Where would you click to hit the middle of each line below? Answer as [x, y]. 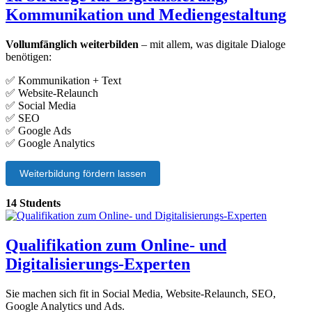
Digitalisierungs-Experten [98, 264]
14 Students [33, 203]
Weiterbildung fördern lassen [83, 173]
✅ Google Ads [38, 131]
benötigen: [29, 57]
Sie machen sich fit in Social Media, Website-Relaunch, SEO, [141, 293]
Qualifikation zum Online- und [116, 245]
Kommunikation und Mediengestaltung [146, 15]
